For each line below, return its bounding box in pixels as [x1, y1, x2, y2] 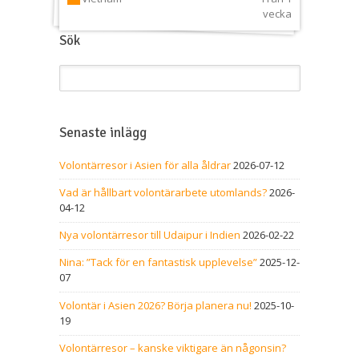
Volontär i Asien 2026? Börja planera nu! [59, 297, 252, 313]
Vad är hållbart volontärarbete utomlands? [59, 184, 267, 200]
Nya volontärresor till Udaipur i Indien [59, 228, 240, 243]
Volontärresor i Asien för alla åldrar [59, 157, 231, 172]
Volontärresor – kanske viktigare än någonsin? [59, 341, 286, 356]
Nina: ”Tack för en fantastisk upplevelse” [59, 255, 257, 270]
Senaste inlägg [59, 124, 147, 142]
